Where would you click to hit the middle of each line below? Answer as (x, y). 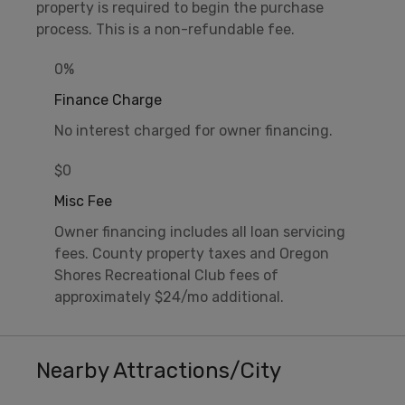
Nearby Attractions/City (159, 371)
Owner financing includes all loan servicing (200, 232)
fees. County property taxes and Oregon (192, 254)
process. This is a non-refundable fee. (165, 30)
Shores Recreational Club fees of (166, 276)
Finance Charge (108, 100)
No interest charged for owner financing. (193, 131)
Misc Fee (83, 202)
